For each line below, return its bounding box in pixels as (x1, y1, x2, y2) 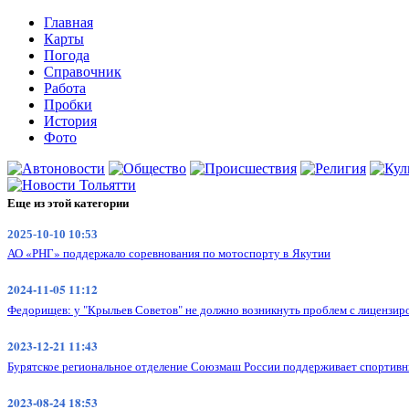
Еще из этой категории (7, 194, 129, 211)
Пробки (44, 97, 92, 112)
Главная (44, 15, 93, 30)
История (44, 113, 97, 129)
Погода (44, 47, 89, 63)
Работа (44, 80, 86, 96)
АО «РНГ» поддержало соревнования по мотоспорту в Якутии (7, 245, 330, 261)
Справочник (44, 64, 121, 79)
